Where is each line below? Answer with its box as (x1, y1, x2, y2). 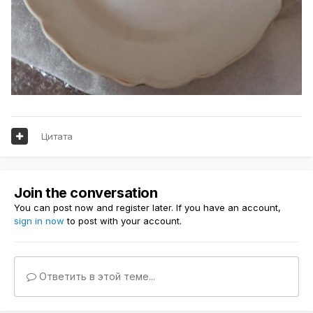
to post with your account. (64, 214, 182, 226)
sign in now (14, 214, 64, 226)
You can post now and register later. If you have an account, (14, 201, 281, 213)
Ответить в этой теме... (36, 270, 155, 282)
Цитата (41, 130, 73, 142)
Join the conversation (14, 184, 158, 201)
